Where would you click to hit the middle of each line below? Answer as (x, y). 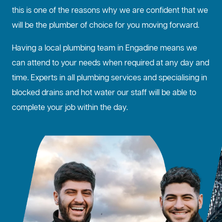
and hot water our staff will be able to (130, 93)
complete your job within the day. (70, 108)
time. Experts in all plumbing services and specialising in (110, 79)
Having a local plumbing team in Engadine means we (105, 49)
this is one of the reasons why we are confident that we (110, 11)
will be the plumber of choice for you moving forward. (106, 26)
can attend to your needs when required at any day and (111, 64)
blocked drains (38, 93)
